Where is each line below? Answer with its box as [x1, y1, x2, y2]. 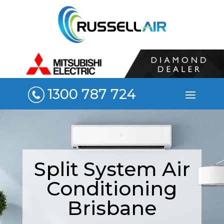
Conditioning [46, 176, 177, 200]
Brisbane [67, 195, 156, 220]
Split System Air [33, 156, 190, 181]
